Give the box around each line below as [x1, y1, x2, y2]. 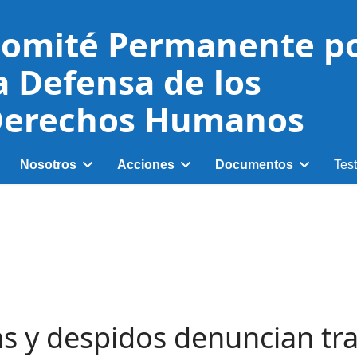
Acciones [117, 158, 175, 171]
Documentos [215, 158, 293, 171]
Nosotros [20, 158, 76, 171]
